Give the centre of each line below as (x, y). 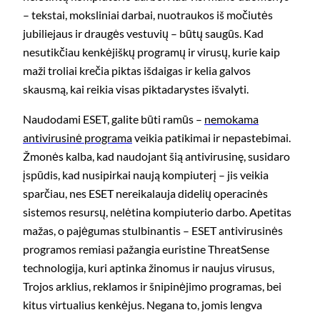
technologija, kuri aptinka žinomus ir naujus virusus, (149, 268)
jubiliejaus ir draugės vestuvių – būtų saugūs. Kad (143, 34)
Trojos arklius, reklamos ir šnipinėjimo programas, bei (152, 286)
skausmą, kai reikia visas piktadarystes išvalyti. (136, 89)
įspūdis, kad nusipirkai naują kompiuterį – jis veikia (146, 175)
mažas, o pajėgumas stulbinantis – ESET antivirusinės (153, 231)
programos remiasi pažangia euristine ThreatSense (146, 249)
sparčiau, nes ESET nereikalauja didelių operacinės (145, 194)
